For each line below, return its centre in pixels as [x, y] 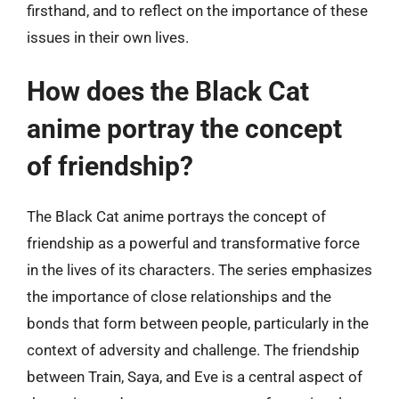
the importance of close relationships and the [179, 297]
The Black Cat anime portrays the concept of [176, 216]
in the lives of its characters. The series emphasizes [199, 270]
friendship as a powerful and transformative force [193, 243]
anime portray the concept [184, 129]
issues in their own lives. [108, 37]
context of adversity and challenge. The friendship [193, 350]
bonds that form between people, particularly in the [198, 323]
